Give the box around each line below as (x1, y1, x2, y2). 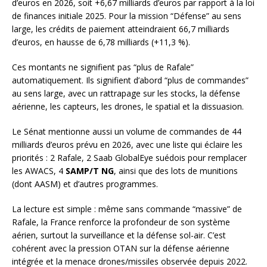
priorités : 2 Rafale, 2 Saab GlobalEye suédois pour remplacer (12, 152, 247, 164)
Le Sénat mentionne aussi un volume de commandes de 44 (12, 126, 241, 138)
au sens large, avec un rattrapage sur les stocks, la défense (12, 88, 240, 100)
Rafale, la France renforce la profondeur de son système (12, 216, 230, 228)
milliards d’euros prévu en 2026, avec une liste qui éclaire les (12, 139, 243, 151)
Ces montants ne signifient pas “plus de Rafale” (12, 61, 194, 73)
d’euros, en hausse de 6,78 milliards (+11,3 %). (12, 36, 190, 48)
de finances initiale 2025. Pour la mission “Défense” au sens (12, 10, 241, 22)
